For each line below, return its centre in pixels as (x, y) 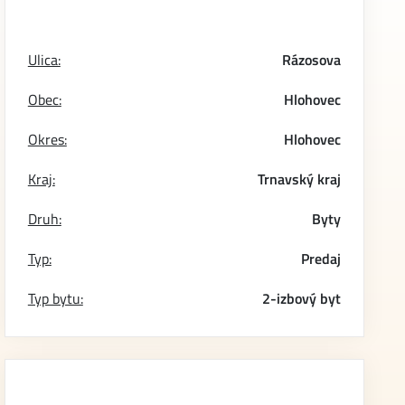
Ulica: (44, 60)
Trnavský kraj (300, 179)
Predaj (321, 259)
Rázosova (312, 60)
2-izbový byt (302, 298)
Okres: (47, 139)
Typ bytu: (55, 298)
